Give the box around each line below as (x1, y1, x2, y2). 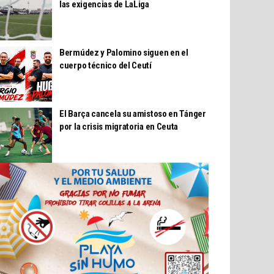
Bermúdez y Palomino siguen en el (59, 47, 188, 59)
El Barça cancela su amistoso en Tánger (59, 108, 206, 120)
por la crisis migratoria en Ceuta (59, 121, 179, 133)
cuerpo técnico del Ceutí (59, 60, 152, 72)
